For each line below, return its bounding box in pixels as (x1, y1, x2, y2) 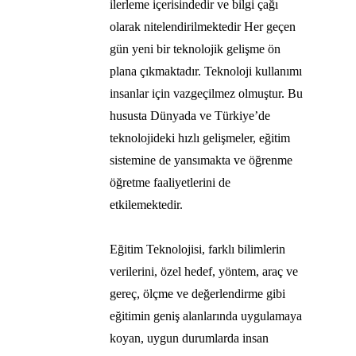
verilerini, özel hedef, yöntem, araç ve (110, 265, 298, 279)
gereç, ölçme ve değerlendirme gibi (110, 287, 285, 301)
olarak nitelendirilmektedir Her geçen (110, 20, 296, 34)
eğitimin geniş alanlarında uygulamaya (110, 309, 302, 323)
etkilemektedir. (110, 198, 183, 212)
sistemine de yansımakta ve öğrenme (110, 153, 292, 168)
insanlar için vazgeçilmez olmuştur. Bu (110, 87, 303, 101)
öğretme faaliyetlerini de (110, 176, 230, 190)
